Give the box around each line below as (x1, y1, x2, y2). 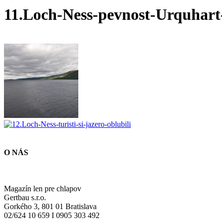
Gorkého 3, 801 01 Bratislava (4, 202, 97, 211)
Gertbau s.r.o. (4, 193, 46, 202)
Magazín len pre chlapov (4, 184, 81, 193)
